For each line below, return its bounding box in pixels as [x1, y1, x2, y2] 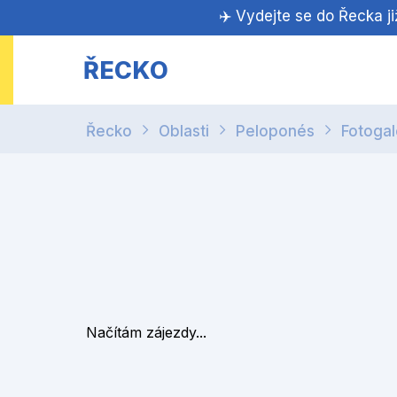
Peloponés [236, 122, 315, 140]
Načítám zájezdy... [86, 323, 206, 342]
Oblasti [159, 122, 209, 140]
